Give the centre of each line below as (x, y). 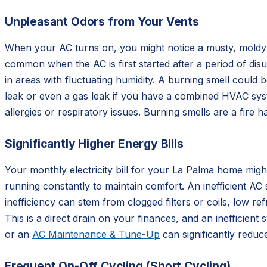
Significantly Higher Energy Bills (94, 144)
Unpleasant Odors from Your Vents (102, 22)
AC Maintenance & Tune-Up (96, 235)
